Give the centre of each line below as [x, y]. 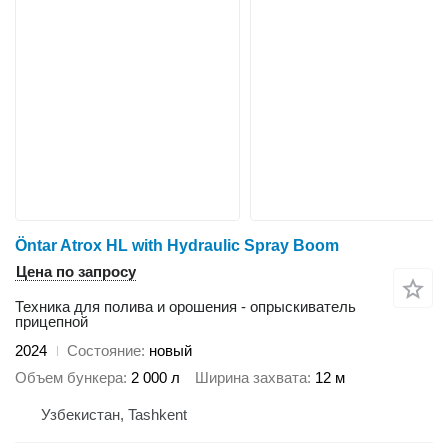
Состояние [104, 351]
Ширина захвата [251, 377]
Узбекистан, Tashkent [114, 415]
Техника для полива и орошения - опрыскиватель [185, 307]
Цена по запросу [76, 272]
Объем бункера [69, 377]
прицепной [51, 322]
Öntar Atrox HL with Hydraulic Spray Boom [177, 246]
